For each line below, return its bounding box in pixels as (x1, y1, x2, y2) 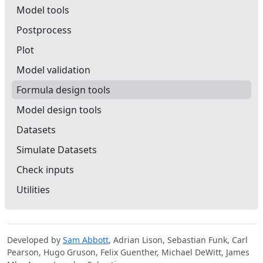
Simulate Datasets (16, 143, 97, 156)
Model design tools (16, 103, 102, 116)
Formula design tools (16, 83, 110, 96)
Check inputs (16, 163, 74, 176)
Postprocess (16, 23, 72, 36)
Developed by (7, 234, 63, 245)
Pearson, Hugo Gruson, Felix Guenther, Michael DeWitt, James (7, 247, 249, 258)
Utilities (16, 183, 50, 196)
